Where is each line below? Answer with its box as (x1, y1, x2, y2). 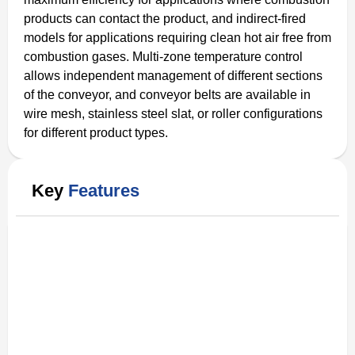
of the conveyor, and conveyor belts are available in (24, 87, 311, 101)
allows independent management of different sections (24, 68, 323, 82)
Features (68, 180, 139, 200)
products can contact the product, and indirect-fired (24, 11, 306, 25)
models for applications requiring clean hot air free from (24, 30, 331, 44)
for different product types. (24, 125, 168, 139)
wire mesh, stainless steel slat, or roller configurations (24, 106, 323, 120)
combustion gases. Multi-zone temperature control (24, 49, 303, 63)
